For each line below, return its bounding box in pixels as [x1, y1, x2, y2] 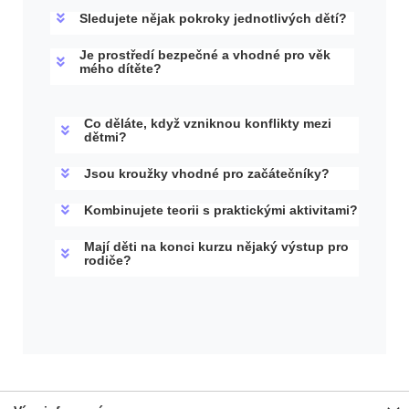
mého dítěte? [79, 60, 162, 76]
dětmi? [84, 129, 127, 144]
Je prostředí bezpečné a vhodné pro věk [79, 47, 330, 62]
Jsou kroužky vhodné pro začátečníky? [84, 165, 330, 181]
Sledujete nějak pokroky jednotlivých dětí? [79, 10, 347, 26]
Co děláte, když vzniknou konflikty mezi [84, 115, 331, 131]
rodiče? [84, 252, 131, 267]
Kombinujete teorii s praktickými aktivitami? [84, 202, 358, 217]
